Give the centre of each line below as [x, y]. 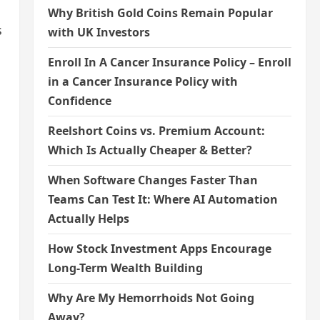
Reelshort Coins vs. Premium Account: [156, 131]
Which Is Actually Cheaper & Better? [150, 150]
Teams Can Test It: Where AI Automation [162, 199]
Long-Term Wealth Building [125, 268]
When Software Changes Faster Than [152, 180]
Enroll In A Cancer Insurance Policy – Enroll [169, 62]
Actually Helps [88, 219]
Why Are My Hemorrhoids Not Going [151, 298]
